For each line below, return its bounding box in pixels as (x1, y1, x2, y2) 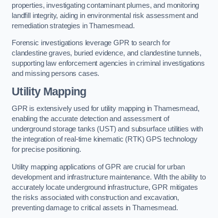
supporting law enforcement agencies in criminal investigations (12, 59, 205, 68)
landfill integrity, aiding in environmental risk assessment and (12, 11, 198, 19)
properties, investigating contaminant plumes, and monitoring (12, 1, 200, 9)
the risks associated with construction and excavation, (12, 193, 180, 201)
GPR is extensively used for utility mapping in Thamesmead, (12, 105, 200, 113)
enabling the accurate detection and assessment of (12, 115, 169, 123)
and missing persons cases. (12, 70, 100, 78)
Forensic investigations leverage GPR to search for (12, 39, 170, 47)
